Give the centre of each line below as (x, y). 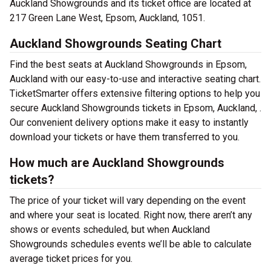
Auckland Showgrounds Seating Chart (116, 44)
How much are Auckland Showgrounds (117, 163)
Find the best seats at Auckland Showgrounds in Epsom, (128, 64)
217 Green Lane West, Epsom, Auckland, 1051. (107, 18)
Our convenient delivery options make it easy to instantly (129, 122)
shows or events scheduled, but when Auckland (110, 230)
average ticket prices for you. (71, 259)
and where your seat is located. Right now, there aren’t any (131, 215)
